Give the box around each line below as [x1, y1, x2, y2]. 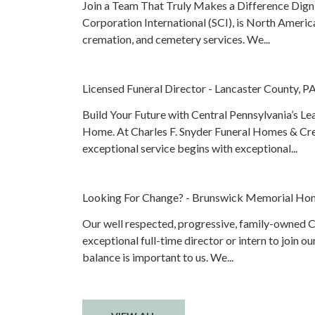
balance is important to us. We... [82, 250, 233, 264]
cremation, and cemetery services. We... [82, 32, 270, 46]
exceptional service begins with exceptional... [82, 141, 297, 155]
